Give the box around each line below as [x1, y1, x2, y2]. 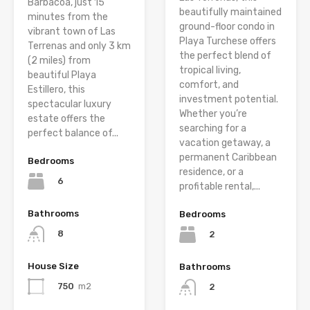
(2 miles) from [28, 55, 91, 67]
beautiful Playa [28, 69, 96, 82]
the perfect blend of [179, 50, 271, 62]
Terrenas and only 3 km [28, 40, 131, 53]
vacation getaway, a [179, 137, 271, 149]
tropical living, [179, 64, 241, 77]
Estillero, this [28, 84, 85, 96]
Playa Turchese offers [179, 35, 276, 48]
